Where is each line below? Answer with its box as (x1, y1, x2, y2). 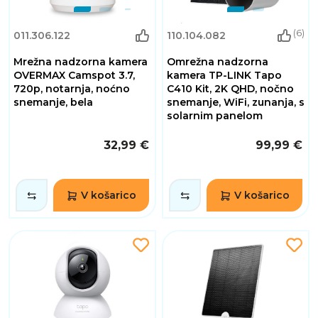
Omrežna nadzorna (167, 55, 268, 69)
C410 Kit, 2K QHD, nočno (167, 82, 294, 96)
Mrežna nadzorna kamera (13, 55, 148, 69)
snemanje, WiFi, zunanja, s (167, 96, 305, 109)
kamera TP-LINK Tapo (167, 69, 282, 82)
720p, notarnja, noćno (13, 82, 130, 96)
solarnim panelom (167, 109, 263, 123)
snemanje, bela (13, 96, 93, 109)
